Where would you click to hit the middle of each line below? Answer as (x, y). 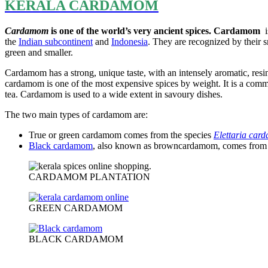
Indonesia (130, 42)
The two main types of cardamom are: (76, 115)
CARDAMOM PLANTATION (89, 177)
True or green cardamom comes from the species (120, 135)
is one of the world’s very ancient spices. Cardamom (154, 31)
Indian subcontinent (56, 42)
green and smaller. (39, 53)
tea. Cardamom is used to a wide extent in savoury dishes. (114, 95)
